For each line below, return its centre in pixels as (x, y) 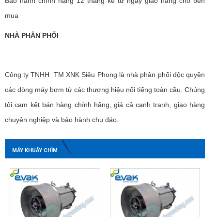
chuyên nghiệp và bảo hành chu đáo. (67, 119)
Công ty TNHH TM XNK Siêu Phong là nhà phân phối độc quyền (105, 74)
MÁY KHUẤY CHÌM (35, 150)
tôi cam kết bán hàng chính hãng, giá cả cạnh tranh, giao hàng (105, 104)
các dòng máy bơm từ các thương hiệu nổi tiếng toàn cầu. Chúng (105, 89)
